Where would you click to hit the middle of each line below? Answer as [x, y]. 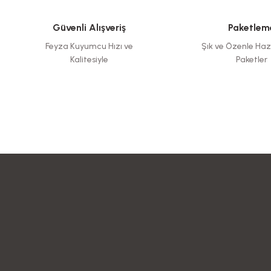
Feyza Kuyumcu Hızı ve [89, 46]
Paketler [251, 60]
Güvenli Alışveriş [89, 28]
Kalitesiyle [89, 60]
